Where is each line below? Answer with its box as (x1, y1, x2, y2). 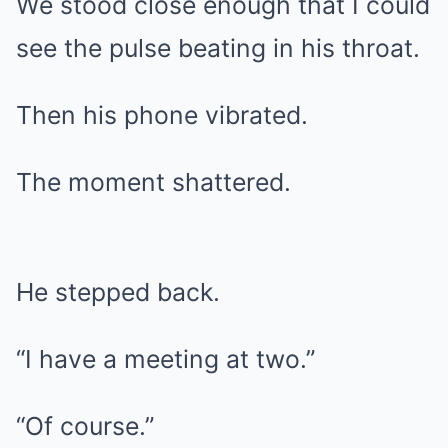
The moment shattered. (16, 167, 291, 197)
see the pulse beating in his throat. (16, 33, 420, 63)
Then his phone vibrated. (16, 100, 308, 130)
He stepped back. (16, 277, 220, 307)
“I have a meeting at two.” (16, 344, 315, 374)
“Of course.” (16, 411, 154, 441)
